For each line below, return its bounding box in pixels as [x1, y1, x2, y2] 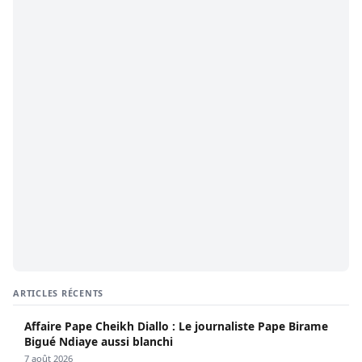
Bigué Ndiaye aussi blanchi [24, 334, 173, 350]
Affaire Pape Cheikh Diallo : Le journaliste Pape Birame [24, 318, 328, 335]
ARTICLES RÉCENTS [13, 287, 104, 300]
